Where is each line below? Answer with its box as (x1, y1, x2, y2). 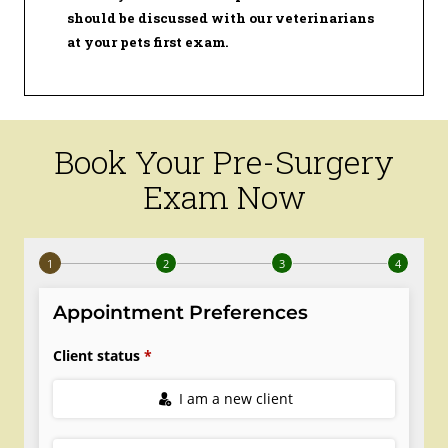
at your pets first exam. (67, 32, 229, 51)
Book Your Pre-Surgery (54, 139, 394, 183)
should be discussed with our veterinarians (67, 8, 374, 27)
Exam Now (142, 174, 306, 218)
